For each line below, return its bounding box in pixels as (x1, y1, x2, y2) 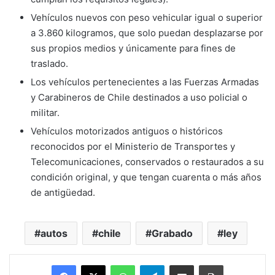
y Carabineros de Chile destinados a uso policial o (31, 91, 247, 104)
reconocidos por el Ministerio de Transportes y (31, 141, 235, 153)
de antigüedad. (31, 187, 95, 199)
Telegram (164, 260, 199, 270)
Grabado (152, 227, 193, 240)
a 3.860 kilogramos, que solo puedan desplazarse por (31, 27, 263, 39)
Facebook (76, 260, 113, 270)
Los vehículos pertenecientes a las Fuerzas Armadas (31, 76, 259, 88)
